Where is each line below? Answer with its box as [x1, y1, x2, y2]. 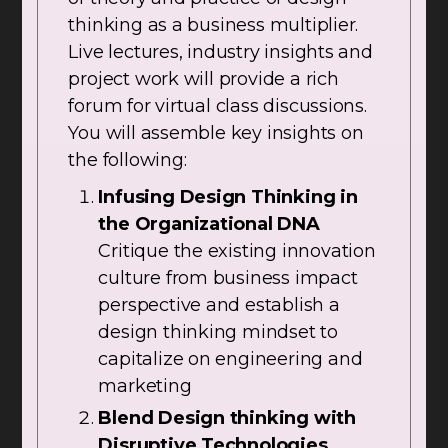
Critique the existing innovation [98, 240, 376, 263]
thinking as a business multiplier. [68, 14, 359, 37]
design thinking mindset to [98, 321, 338, 344]
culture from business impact [98, 267, 358, 290]
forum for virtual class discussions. [68, 95, 367, 118]
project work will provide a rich [68, 68, 339, 91]
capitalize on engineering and [98, 348, 363, 371]
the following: [68, 149, 187, 172]
